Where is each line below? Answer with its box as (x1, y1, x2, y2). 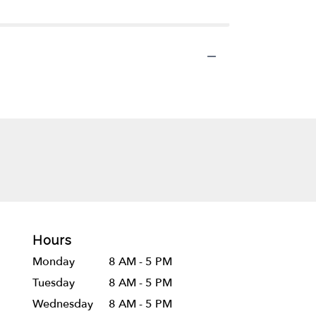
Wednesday (32, 296, 93, 312)
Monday (32, 254, 75, 270)
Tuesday (32, 275, 75, 291)
